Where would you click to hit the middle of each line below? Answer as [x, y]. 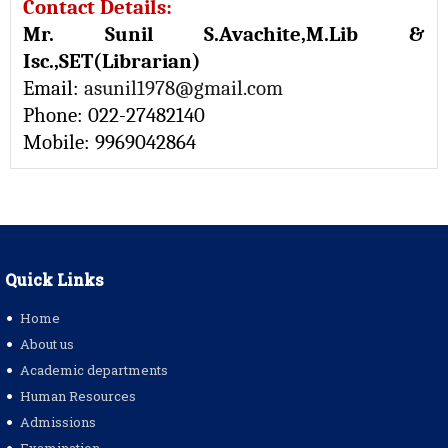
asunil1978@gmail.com [183, 88]
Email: [53, 88]
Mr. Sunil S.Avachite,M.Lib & [224, 34]
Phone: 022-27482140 [114, 115]
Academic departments [94, 370]
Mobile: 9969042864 [109, 142]
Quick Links [54, 280]
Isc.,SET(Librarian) [112, 61]
